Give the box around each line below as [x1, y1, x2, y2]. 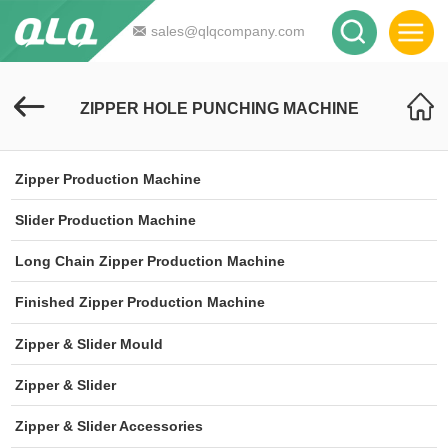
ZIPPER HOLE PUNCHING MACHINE [79, 100, 359, 118]
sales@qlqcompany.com [151, 23, 305, 39]
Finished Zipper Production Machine [15, 294, 266, 311]
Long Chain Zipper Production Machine [15, 253, 286, 270]
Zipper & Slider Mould [15, 335, 164, 352]
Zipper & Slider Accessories [15, 418, 204, 435]
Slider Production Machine [15, 211, 197, 228]
